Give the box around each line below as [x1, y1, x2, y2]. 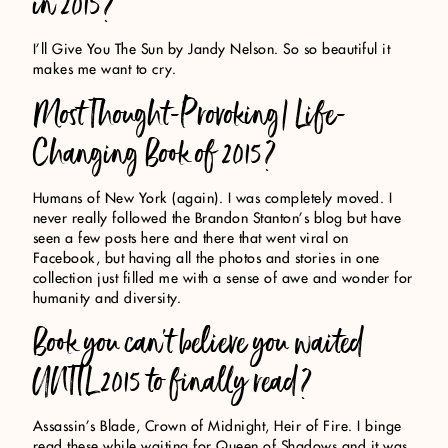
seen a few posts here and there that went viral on [32, 231, 349, 246]
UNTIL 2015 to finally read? [32, 356, 313, 408]
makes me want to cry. [32, 63, 177, 78]
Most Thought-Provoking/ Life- [32, 88, 347, 140]
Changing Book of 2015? [32, 127, 277, 179]
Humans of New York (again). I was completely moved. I [32, 191, 393, 206]
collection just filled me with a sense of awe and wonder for [32, 271, 413, 286]
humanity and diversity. [32, 291, 182, 306]
